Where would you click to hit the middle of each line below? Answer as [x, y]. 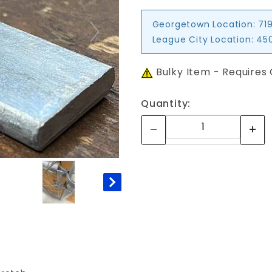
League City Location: [203, 39]
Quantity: [166, 104]
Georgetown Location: [204, 24]
